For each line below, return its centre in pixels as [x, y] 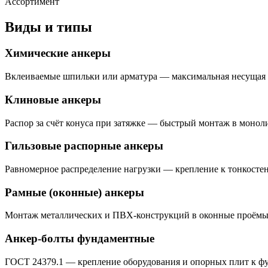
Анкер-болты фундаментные [80, 239]
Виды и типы [48, 27]
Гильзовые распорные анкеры [84, 146]
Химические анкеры [58, 53]
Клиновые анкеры [53, 99]
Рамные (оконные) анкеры [74, 192]
